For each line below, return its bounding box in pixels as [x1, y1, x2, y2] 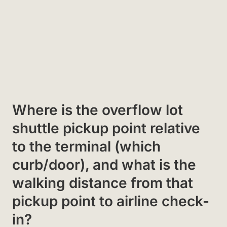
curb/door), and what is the [12, 156, 196, 173]
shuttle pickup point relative [12, 119, 200, 137]
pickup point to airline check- [12, 192, 209, 210]
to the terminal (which [12, 137, 161, 155]
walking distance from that [12, 174, 193, 192]
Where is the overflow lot [12, 101, 183, 119]
